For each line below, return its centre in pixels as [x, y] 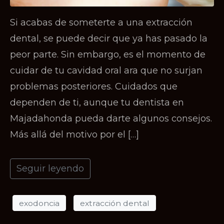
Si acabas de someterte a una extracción [101, 23]
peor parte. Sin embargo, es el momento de [108, 55]
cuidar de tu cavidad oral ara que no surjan [106, 71]
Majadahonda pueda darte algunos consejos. [111, 119]
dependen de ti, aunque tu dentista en [97, 103]
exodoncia [39, 203]
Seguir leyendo [50, 169]
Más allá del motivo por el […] [74, 135]
